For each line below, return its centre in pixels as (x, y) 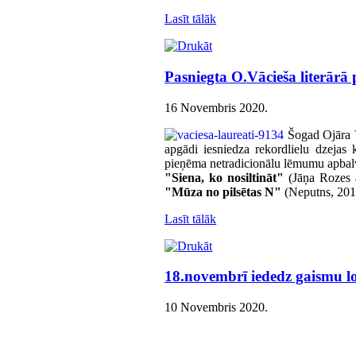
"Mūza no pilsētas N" (225, 192)
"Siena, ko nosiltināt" (224, 177)
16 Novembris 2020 (215, 107)
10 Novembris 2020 (215, 308)
